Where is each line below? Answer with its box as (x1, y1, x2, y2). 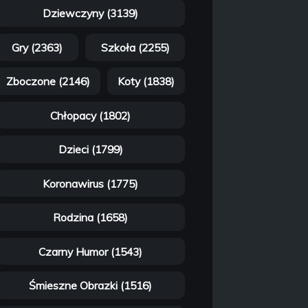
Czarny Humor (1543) (38, 244, 143, 258)
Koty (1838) (118, 74, 175, 89)
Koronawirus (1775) (43, 176, 139, 190)
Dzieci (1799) (58, 142, 123, 157)
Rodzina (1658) (53, 210, 129, 225)
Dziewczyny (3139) (43, 6, 139, 21)
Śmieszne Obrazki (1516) (29, 278, 153, 293)
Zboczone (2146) (6, 74, 91, 89)
